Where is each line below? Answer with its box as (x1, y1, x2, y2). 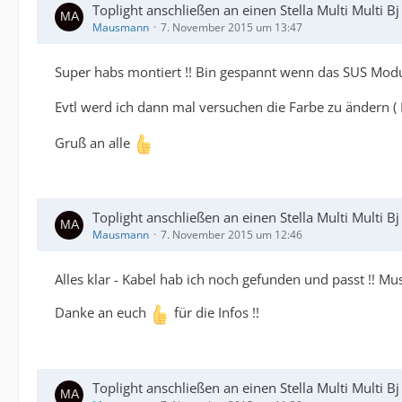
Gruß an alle (55, 133, 134, 152)
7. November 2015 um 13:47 (161, 19, 302, 35)
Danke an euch (55, 303, 150, 322)
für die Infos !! (170, 303, 259, 322)
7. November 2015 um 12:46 (161, 227, 302, 243)
